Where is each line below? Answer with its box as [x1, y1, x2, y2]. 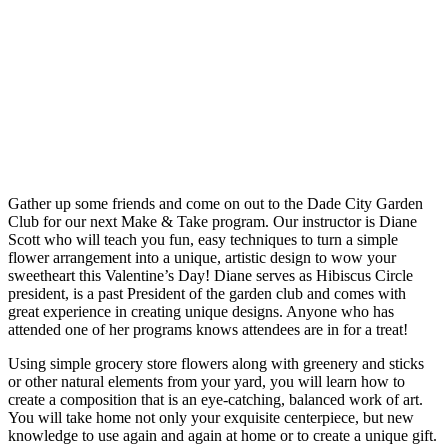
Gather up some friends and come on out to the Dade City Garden [8, 194, 423, 212]
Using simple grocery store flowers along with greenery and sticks [8, 354, 424, 372]
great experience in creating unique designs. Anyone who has [8, 302, 394, 320]
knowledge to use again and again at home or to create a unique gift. [8, 426, 437, 444]
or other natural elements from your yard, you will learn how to [8, 372, 405, 390]
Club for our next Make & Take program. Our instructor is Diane [8, 212, 417, 230]
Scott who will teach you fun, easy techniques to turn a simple [8, 230, 398, 248]
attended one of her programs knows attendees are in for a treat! [8, 320, 408, 338]
